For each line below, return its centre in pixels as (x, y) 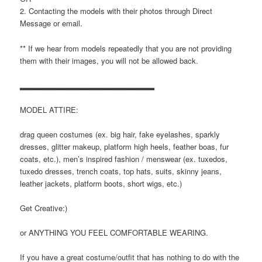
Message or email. (51, 23)
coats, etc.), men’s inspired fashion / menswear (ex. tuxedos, (124, 158)
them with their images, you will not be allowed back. (109, 60)
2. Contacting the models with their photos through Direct (116, 11)
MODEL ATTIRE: (49, 109)
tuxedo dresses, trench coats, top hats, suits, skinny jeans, (121, 171)
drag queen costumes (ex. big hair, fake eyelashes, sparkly (120, 134)
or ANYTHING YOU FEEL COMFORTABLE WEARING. (114, 233)
